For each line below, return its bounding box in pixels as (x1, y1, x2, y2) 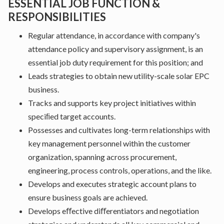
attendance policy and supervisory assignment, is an (28, 44, 203, 53)
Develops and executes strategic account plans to (28, 179, 196, 188)
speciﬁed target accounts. (28, 111, 115, 121)
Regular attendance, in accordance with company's (28, 30, 200, 40)
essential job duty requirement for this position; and (28, 57, 203, 67)
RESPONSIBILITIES (8, 10, 106, 23)
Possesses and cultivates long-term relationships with (28, 125, 210, 134)
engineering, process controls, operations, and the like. (28, 165, 211, 175)
